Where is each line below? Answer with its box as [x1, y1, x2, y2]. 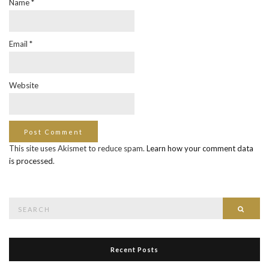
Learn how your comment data [147, 143, 253, 153]
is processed [9, 156, 53, 166]
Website [9, 80, 38, 90]
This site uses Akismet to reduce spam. [9, 143, 147, 153]
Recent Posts [110, 245, 159, 253]
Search [8, 198, 32, 208]
